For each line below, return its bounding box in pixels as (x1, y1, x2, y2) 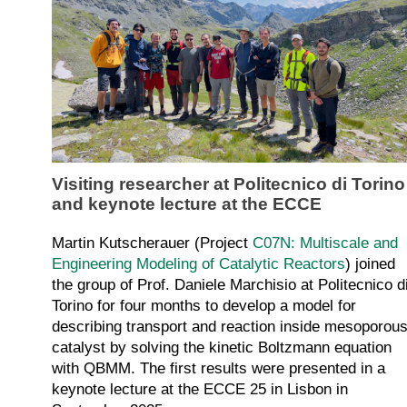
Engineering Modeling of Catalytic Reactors (52, 254, 345, 273)
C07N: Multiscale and (253, 233, 398, 252)
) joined (345, 254, 395, 273)
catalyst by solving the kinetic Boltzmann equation (52, 338, 392, 356)
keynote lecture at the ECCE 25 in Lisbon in (52, 380, 348, 398)
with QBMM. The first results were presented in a (52, 359, 385, 377)
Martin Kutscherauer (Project (52, 233, 253, 252)
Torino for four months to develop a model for (52, 296, 356, 314)
